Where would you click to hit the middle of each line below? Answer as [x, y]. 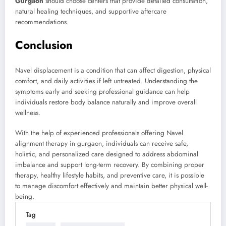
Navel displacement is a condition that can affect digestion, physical [113, 70]
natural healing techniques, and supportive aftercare [91, 12]
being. [25, 196]
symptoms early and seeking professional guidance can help [102, 91]
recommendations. [42, 22]
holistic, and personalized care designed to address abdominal [107, 154]
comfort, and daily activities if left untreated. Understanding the [106, 81]
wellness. [28, 112]
